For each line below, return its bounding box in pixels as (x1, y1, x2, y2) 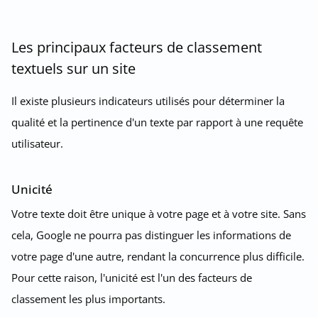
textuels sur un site (11, 58, 136, 78)
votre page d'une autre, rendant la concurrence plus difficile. (11, 248, 305, 263)
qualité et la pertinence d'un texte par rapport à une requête (11, 114, 303, 129)
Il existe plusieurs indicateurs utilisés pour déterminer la (11, 93, 285, 108)
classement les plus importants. (11, 291, 165, 306)
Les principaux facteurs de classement (11, 37, 262, 57)
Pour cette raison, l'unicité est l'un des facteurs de (11, 270, 252, 285)
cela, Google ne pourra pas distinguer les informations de (11, 227, 291, 242)
